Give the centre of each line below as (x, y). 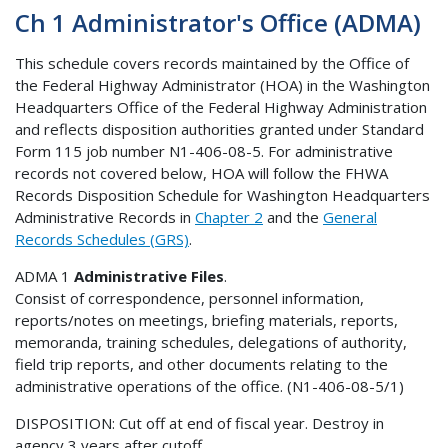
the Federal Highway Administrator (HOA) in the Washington (222, 84)
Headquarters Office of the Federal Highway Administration (221, 106)
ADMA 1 (44, 275)
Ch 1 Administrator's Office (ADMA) (218, 22)
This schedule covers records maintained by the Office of (212, 62)
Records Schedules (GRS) (102, 238)
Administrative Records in (105, 216)
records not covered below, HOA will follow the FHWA (201, 172)
